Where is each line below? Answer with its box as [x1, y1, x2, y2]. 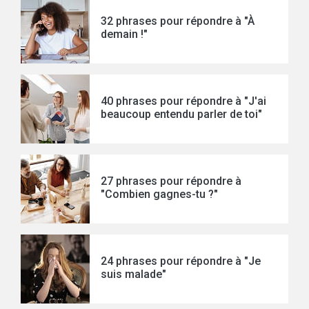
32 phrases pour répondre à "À [101, 14, 255, 28]
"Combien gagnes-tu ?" [101, 188, 218, 201]
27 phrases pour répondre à [101, 175, 241, 188]
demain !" [101, 28, 148, 41]
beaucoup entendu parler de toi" [101, 108, 262, 121]
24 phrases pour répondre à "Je [101, 255, 261, 268]
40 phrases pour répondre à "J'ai [101, 94, 266, 108]
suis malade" [101, 268, 166, 281]
